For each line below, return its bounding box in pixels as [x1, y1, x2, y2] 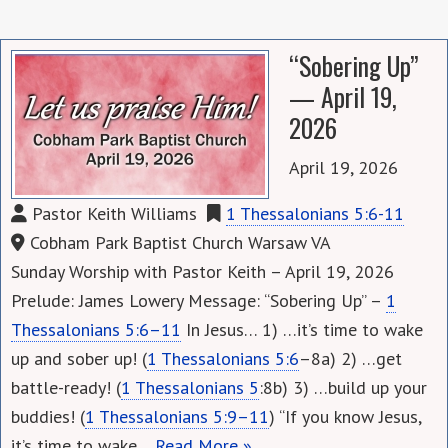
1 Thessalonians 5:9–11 [85, 404, 269, 428]
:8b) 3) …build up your [259, 375, 427, 399]
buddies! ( [11, 404, 85, 428]
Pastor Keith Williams [27, 201, 197, 225]
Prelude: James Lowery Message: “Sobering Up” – [11, 288, 386, 312]
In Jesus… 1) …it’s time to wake [181, 317, 423, 341]
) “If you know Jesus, [269, 404, 421, 428]
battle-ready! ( [11, 375, 121, 399]
